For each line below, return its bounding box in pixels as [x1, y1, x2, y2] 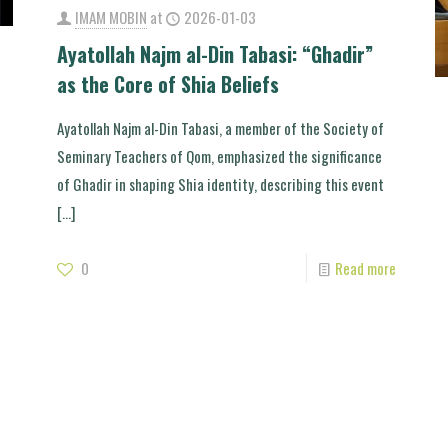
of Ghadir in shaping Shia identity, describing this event [56, 172, 384, 195]
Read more [335, 256, 397, 279]
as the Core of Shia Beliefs [56, 68, 279, 99]
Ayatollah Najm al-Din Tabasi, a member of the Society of [56, 116, 384, 139]
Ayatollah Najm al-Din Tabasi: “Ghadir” [56, 38, 373, 69]
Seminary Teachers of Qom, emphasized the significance [56, 144, 382, 167]
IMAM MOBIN [74, 5, 147, 28]
